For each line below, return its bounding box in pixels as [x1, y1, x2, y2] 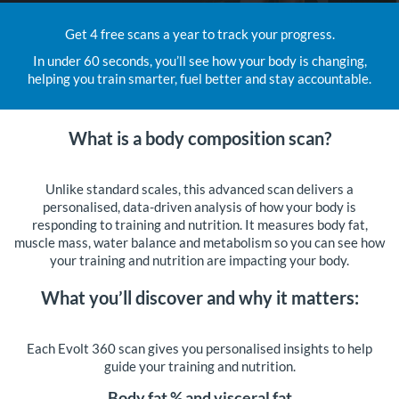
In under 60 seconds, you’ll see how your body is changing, [32, 53, 367, 69]
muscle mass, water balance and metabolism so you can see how [14, 234, 385, 250]
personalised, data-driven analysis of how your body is [43, 199, 356, 215]
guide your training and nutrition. [103, 358, 296, 374]
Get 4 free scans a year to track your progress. [64, 26, 335, 42]
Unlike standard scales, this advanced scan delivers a [45, 181, 354, 197]
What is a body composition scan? [68, 127, 331, 149]
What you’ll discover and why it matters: [40, 287, 359, 308]
